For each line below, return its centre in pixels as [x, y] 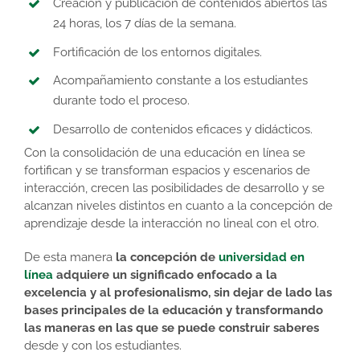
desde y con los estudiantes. [103, 345]
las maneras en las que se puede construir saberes [172, 327]
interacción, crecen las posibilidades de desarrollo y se [174, 188]
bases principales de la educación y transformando [174, 310]
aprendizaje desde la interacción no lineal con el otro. [172, 223]
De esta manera [70, 257]
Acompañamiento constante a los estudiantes [180, 81]
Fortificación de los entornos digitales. [157, 52]
